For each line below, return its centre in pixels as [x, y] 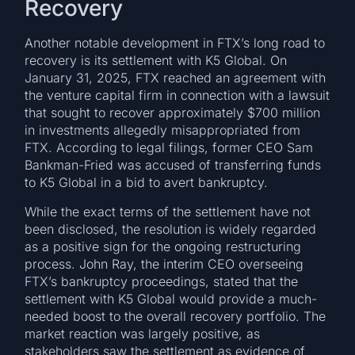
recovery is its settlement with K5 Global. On [156, 61]
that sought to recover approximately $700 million [173, 113]
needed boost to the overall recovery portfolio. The [176, 316]
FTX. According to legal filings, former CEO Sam [169, 148]
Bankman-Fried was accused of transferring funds [173, 165]
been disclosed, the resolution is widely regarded [171, 229]
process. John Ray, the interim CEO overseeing [164, 263]
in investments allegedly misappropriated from [163, 130]
